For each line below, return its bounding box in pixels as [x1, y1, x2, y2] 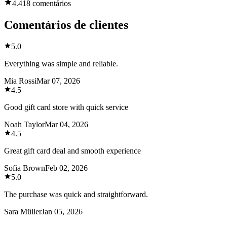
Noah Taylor [4, 120, 45, 129]
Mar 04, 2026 [45, 120, 88, 129]
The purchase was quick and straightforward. [4, 190, 148, 199]
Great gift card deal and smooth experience [4, 146, 141, 156]
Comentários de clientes [4, 18, 128, 32]
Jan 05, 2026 [42, 207, 83, 216]
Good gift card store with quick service [4, 103, 128, 112]
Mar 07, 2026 [36, 77, 80, 86]
